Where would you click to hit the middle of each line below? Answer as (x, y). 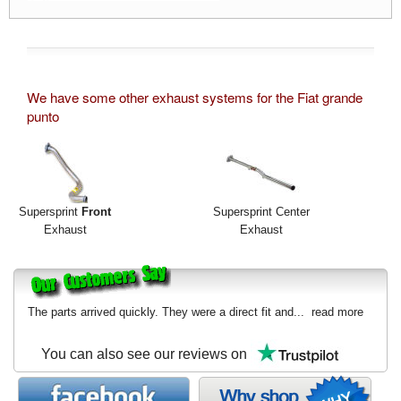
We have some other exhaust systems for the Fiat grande (195, 98)
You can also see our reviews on (146, 354)
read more (337, 312)
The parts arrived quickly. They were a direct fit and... (170, 312)
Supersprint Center (261, 212)
